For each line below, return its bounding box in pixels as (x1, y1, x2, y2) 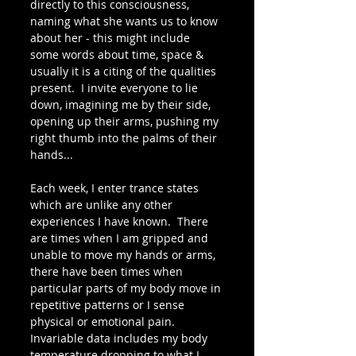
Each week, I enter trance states (30, 180, 202, 195)
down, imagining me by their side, (30, 97, 214, 112)
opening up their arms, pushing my (30, 114, 222, 129)
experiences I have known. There (30, 214, 211, 229)
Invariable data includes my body (30, 331, 211, 346)
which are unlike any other (30, 197, 176, 212)
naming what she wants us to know (30, 14, 221, 29)
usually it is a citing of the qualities (30, 64, 219, 79)
